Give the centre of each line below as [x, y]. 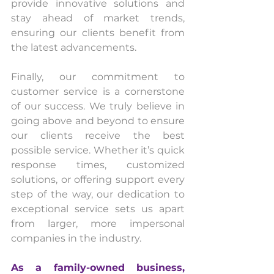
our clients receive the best [98, 135]
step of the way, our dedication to [98, 194]
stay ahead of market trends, [98, 18]
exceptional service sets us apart [98, 209]
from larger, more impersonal [98, 223]
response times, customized [98, 165]
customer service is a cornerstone [98, 91]
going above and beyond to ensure [98, 120]
